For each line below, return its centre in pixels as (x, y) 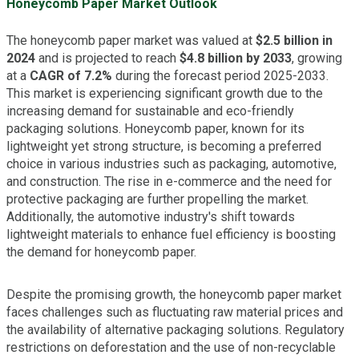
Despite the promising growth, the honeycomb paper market (174, 294)
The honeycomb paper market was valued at (131, 40)
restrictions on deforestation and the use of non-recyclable (171, 347)
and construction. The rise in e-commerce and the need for (169, 181)
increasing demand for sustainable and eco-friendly (150, 111)
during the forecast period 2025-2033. (220, 75)
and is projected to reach (107, 58)
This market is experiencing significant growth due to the (165, 93)
